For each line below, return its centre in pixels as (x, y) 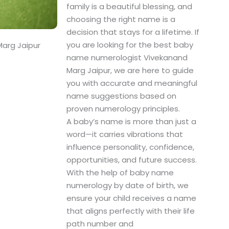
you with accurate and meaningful (132, 83)
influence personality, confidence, (130, 147)
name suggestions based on (121, 96)
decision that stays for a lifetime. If (133, 32)
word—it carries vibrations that (124, 134)
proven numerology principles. (123, 109)
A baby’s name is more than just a (131, 122)
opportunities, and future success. (131, 160)
